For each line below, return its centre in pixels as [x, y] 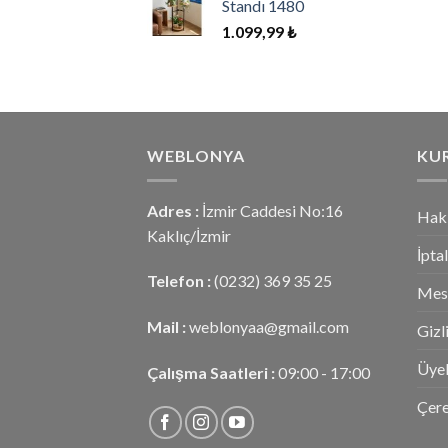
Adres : [174, 210]
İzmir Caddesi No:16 [272, 210]
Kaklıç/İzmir [189, 235]
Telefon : [179, 281]
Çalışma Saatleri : [212, 372]
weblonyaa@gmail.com [269, 327]
